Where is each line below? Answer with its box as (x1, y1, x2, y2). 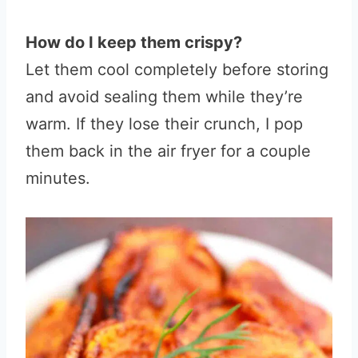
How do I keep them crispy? (26, 33, 242, 52)
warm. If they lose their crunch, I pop (26, 114, 303, 133)
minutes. (26, 169, 90, 188)
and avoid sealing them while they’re (26, 87, 303, 106)
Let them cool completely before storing (26, 60, 328, 79)
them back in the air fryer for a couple (26, 141, 311, 161)
